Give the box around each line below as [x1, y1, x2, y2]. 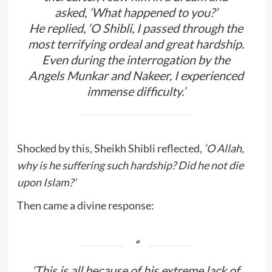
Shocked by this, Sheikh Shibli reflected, [16, 141, 204, 155]
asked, [55, 4, 89, 19]
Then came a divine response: [16, 198, 154, 212]
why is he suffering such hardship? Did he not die [16, 158, 243, 172]
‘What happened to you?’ [89, 4, 217, 19]
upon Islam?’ [16, 175, 76, 189]
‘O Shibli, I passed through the [88, 20, 243, 35]
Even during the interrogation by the [42, 52, 230, 67]
